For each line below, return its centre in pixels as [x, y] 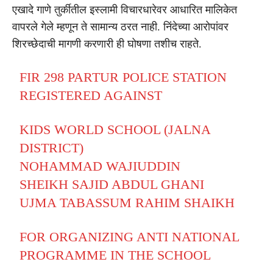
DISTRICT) [52, 147]
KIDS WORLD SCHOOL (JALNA [115, 129]
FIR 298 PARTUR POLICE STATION [123, 77]
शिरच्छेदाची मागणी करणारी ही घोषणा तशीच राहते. [107, 44]
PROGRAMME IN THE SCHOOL [115, 255]
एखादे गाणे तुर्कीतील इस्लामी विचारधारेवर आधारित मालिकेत [125, 9]
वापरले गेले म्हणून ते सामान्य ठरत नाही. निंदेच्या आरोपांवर [120, 27]
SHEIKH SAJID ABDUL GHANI [112, 184]
